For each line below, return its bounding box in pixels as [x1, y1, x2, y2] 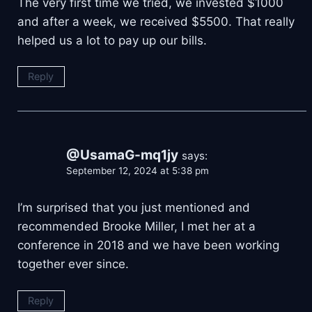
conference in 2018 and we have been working [17, 238, 279, 253]
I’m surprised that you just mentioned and [17, 201, 250, 215]
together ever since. [17, 257, 129, 272]
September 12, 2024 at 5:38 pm [66, 165, 209, 177]
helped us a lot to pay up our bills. [17, 33, 207, 47]
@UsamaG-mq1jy [66, 147, 178, 164]
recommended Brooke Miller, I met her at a [17, 219, 256, 234]
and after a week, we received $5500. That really [17, 14, 295, 29]
